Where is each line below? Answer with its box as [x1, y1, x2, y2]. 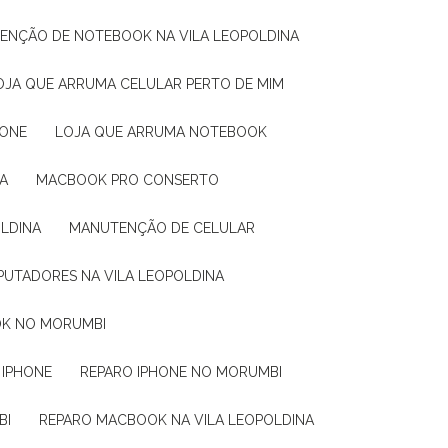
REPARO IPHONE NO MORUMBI [89, 364, 282, 380]
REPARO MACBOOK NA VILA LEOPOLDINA [48, 412, 314, 428]
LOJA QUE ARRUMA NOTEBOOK [63, 124, 267, 140]
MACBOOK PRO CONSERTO [48, 172, 219, 188]
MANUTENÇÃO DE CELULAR [81, 220, 255, 236]
